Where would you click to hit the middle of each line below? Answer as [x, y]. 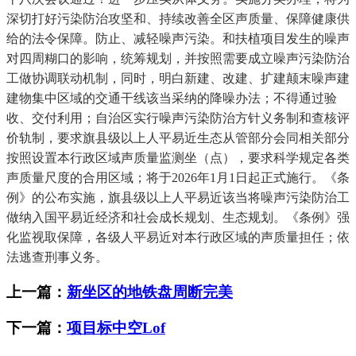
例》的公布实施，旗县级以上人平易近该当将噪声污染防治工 [178, 198]
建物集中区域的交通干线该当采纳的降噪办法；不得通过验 [172, 99]
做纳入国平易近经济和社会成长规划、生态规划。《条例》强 [178, 218]
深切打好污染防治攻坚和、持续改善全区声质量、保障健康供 [178, 19]
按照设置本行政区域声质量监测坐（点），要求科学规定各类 [178, 158]
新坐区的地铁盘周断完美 [150, 292]
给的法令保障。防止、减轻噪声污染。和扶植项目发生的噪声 [178, 39]
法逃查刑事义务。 [57, 257]
